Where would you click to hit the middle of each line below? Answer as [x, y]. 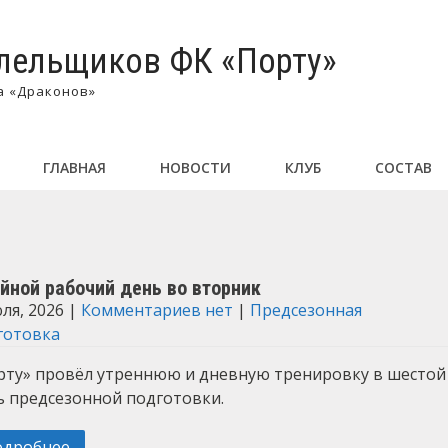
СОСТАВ [403, 167]
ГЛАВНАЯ [74, 167]
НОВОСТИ [195, 167]
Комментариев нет [156, 310]
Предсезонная [305, 310]
